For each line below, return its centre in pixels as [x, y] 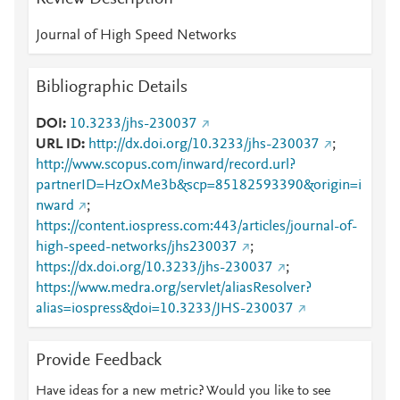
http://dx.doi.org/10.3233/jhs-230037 [204, 145]
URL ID [58, 145]
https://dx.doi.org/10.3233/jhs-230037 [154, 268]
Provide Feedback [99, 361]
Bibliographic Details [112, 87]
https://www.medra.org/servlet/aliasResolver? [174, 288]
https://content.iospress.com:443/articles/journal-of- [196, 227]
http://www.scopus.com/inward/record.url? [166, 165]
